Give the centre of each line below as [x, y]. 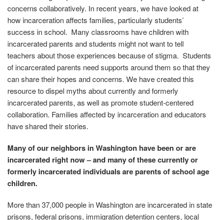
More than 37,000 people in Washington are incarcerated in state [110, 205]
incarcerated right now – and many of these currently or [103, 160]
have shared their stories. [48, 126]
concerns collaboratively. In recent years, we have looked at [103, 8]
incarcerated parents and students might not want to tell [96, 44]
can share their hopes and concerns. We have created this [101, 79]
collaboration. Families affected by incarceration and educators [107, 114]
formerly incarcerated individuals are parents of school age [108, 172]
